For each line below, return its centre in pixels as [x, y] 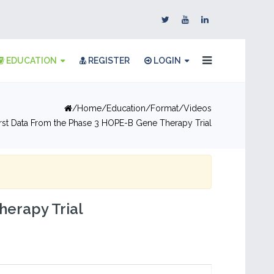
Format [165, 108]
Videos [198, 108]
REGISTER [108, 61]
